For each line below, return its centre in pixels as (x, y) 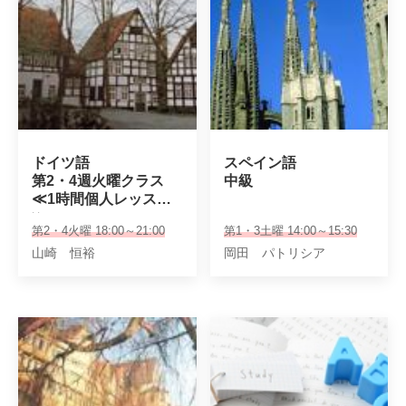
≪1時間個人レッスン (101, 199)
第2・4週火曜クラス (98, 181)
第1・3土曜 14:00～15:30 (290, 231)
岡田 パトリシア (274, 253)
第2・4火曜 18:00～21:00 (98, 231)
